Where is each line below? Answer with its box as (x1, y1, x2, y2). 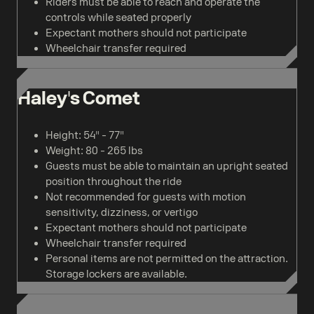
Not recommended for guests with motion (46, 191, 246, 204)
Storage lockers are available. (46, 268, 187, 281)
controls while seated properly (46, 11, 191, 25)
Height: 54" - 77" (46, 129, 124, 142)
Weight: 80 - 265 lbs (46, 144, 143, 158)
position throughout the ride (46, 175, 182, 189)
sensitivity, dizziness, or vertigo (46, 206, 198, 219)
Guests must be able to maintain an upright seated (46, 160, 288, 173)
